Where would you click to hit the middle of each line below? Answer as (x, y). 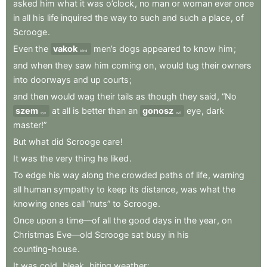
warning (229, 175)
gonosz (158, 110)
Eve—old (74, 234)
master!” (30, 125)
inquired (77, 17)
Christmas (34, 234)
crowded (139, 175)
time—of (83, 220)
